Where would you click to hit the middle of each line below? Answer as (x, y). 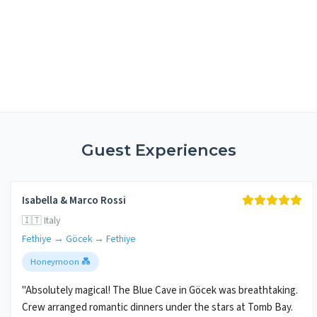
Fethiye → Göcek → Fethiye (79, 239)
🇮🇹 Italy (41, 221)
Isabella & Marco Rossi (74, 201)
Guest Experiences (158, 150)
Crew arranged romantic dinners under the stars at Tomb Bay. (157, 308)
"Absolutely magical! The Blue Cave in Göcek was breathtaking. (160, 291)
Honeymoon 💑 (60, 262)
